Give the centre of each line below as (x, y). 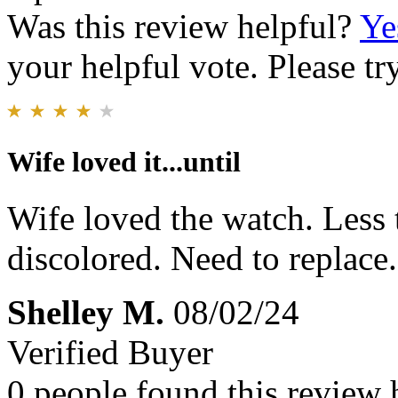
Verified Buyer (110, 353)
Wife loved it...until (124, 161)
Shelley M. (86, 313)
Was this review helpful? (183, 26)
